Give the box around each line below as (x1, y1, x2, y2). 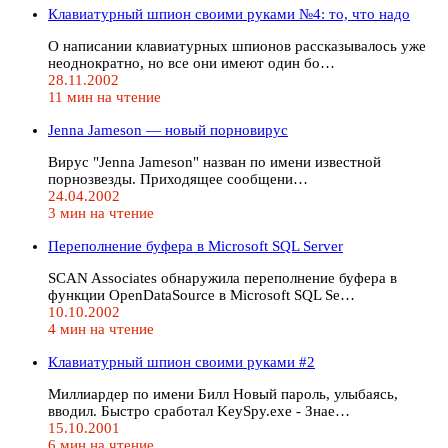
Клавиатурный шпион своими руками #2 (48, 353, 315, 370)
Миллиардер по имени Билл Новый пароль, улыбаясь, (48, 385, 398, 402)
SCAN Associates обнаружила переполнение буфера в (48, 269, 397, 286)
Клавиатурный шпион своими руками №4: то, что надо (48, 5, 410, 22)
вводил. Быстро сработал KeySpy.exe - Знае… (48, 402, 350, 419)
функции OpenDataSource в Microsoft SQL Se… (48, 286, 355, 303)
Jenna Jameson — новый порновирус (48, 121, 288, 138)
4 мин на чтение (48, 320, 154, 337)
